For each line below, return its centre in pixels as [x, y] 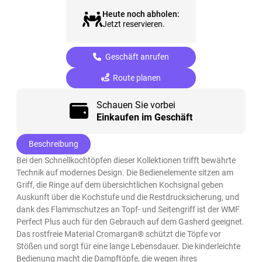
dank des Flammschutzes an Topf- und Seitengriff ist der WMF [128, 209]
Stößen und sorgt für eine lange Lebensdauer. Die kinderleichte [129, 246]
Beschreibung [54, 144]
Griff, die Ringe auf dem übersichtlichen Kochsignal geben [120, 185]
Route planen [136, 77]
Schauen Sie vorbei [136, 105]
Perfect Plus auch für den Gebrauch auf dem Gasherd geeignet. [131, 221]
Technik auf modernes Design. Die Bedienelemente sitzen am [125, 172]
